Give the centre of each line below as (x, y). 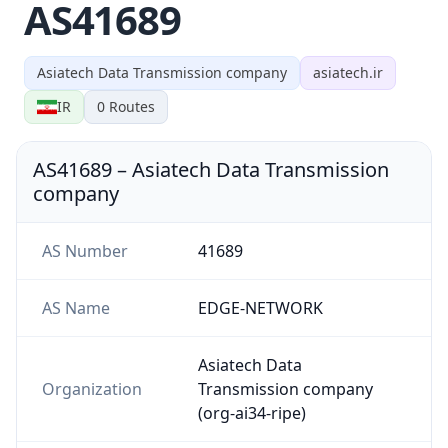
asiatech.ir (348, 72)
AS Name (75, 307)
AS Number (84, 250)
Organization (91, 388)
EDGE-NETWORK (260, 307)
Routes (130, 106)
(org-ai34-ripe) (251, 412)
